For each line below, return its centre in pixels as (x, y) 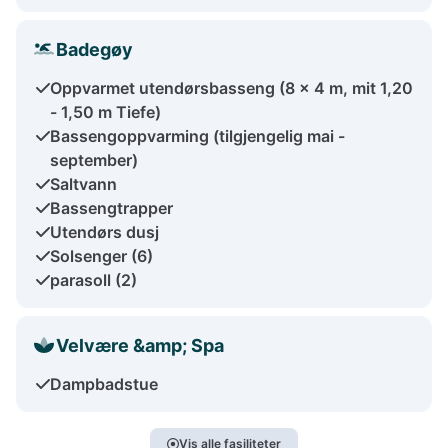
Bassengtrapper (111, 207)
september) (94, 159)
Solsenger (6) (101, 255)
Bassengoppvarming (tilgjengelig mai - (197, 135)
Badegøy (94, 49)
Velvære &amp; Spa (140, 345)
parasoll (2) (93, 279)
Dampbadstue (104, 383)
